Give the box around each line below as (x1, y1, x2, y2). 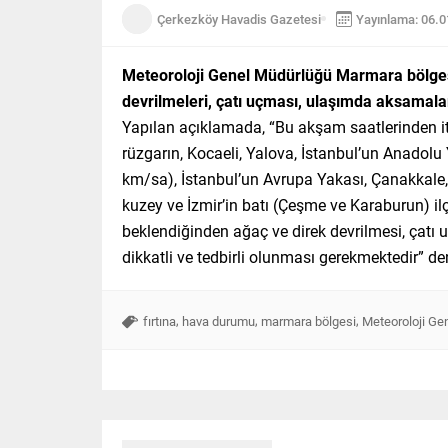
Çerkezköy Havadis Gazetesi (157, 9, 321, 28)
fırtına (143, 311, 176, 330)
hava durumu (182, 311, 255, 330)
